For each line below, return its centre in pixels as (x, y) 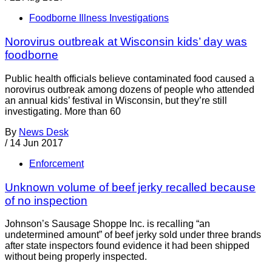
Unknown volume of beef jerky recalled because (130, 187)
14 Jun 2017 (36, 143)
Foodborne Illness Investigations (99, 18)
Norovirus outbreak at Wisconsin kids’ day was (126, 42)
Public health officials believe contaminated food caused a (130, 78)
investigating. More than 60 (63, 111)
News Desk (44, 132)
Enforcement (56, 163)
